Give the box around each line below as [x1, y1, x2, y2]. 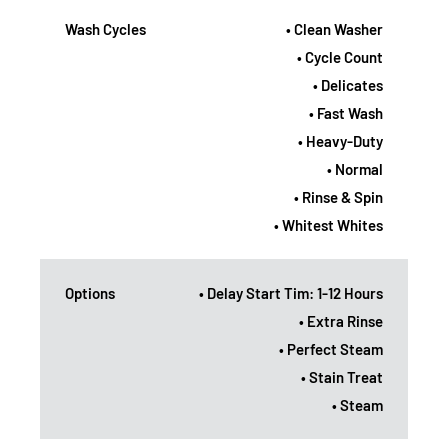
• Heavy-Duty [298, 131, 383, 150]
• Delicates [313, 75, 383, 94]
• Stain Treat [301, 367, 383, 386]
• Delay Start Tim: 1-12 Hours [199, 283, 383, 302]
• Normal [327, 159, 383, 178]
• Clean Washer [286, 19, 383, 38]
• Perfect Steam [279, 339, 383, 358]
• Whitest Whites [274, 215, 383, 234]
